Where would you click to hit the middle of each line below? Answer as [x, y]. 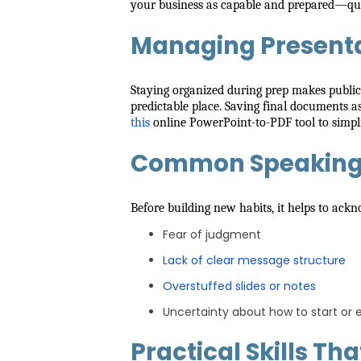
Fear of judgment [212, 234]
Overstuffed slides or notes [239, 286]
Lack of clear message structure [254, 260]
